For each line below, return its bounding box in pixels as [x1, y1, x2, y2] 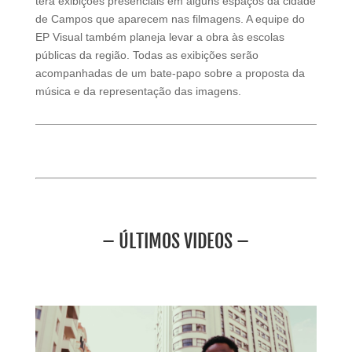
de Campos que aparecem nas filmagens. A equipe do [35, 12, 305, 25]
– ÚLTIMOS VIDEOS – [102, 229, 250, 253]
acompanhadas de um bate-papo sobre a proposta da [35, 66, 305, 79]
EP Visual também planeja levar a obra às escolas [35, 30, 284, 43]
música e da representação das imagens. [35, 84, 241, 97]
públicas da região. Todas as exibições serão [35, 48, 258, 61]
